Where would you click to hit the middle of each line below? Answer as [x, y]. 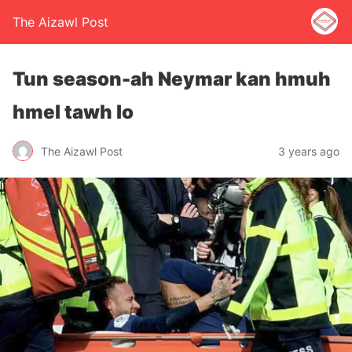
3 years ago [309, 151]
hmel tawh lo [73, 112]
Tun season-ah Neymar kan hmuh [172, 79]
